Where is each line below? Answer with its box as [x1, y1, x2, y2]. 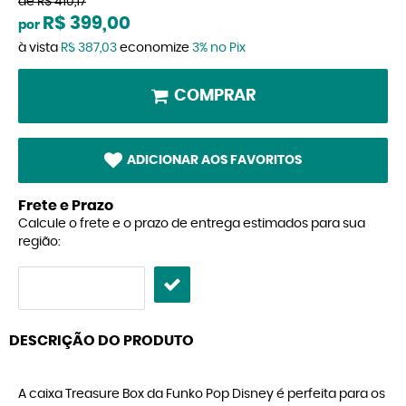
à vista [18, 42, 61, 54]
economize [117, 42, 192, 54]
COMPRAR [173, 88, 256, 104]
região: [18, 236, 61, 249]
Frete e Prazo [18, 198, 113, 214]
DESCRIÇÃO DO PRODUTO [9, 333, 194, 349]
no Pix [210, 42, 246, 54]
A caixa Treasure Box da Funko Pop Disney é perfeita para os [18, 388, 385, 401]
